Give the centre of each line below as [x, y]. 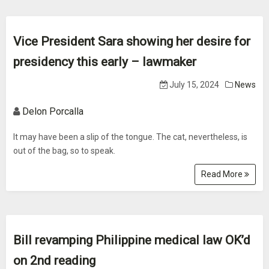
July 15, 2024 [193, 85]
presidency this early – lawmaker [105, 62]
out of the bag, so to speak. [64, 151]
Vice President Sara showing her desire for [132, 41]
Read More [223, 174]
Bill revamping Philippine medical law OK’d [132, 240]
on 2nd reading [54, 261]
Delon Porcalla [53, 111]
